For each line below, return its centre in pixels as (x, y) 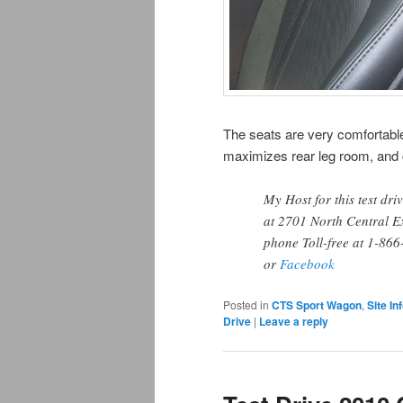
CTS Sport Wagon (317, 304)
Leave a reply (294, 321)
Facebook (307, 264)
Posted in (246, 304)
